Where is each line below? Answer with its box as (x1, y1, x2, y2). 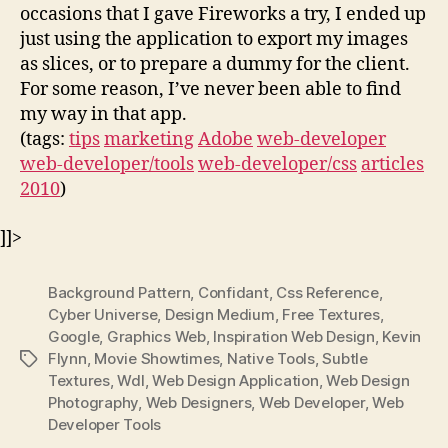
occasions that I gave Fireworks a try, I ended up (20, 3, 426, 26)
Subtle (322, 348, 368, 368)
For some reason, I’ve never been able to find (20, 78, 401, 101)
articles (361, 153, 424, 176)
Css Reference (276, 282, 379, 302)
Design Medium (164, 304, 275, 324)
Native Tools (226, 348, 315, 368)
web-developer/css (198, 153, 357, 176)
